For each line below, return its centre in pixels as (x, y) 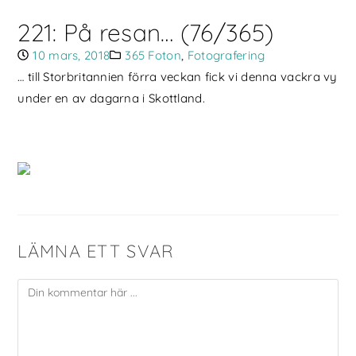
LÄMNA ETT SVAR (96, 251)
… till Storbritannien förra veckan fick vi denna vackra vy (178, 76)
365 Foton (153, 55)
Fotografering (226, 55)
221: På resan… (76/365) (146, 32)
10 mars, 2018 (72, 55)
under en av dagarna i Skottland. (111, 98)
